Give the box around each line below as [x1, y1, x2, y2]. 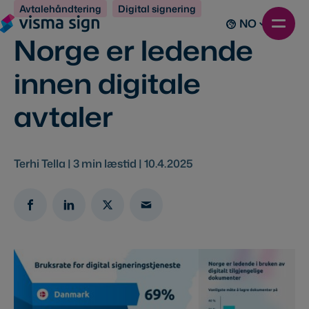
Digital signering [118, 2, 196, 16]
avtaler [14, 96, 113, 136]
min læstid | [79, 155, 144, 171]
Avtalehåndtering [19, 2, 101, 16]
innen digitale [14, 63, 201, 103]
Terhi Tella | [14, 155, 73, 171]
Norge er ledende [14, 30, 253, 70]
